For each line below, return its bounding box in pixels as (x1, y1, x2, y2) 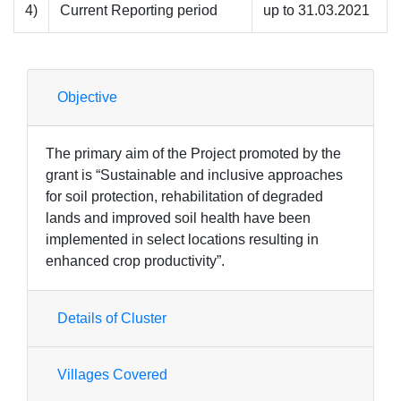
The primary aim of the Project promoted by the (46, 145, 341, 161)
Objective (57, 89, 117, 105)
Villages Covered (57, 366, 167, 382)
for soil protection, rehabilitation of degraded (46, 188, 323, 204)
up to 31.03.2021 (263, 2, 370, 18)
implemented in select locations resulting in (46, 231, 319, 247)
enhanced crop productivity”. (46, 252, 225, 269)
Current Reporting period (60, 2, 218, 18)
